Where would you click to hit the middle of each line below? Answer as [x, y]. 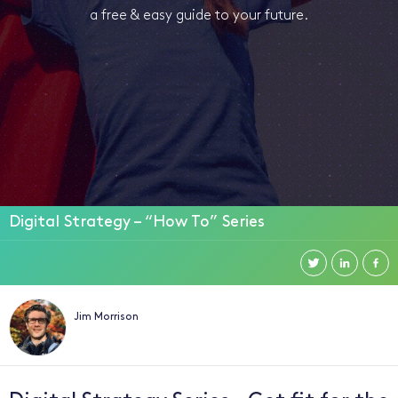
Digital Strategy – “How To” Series [137, 223]
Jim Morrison [106, 317]
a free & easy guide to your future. [199, 16]
